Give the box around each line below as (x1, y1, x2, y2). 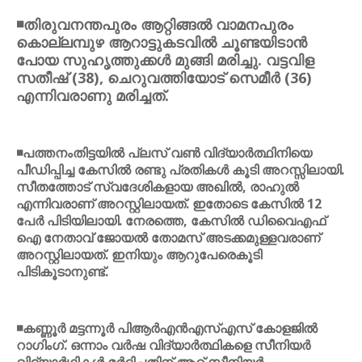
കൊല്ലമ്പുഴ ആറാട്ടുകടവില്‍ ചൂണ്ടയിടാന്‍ (16, 32, 307, 52)
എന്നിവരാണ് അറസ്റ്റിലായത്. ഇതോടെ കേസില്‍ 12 (16, 195, 322, 213)
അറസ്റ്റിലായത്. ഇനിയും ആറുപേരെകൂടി (16, 246, 262, 263)
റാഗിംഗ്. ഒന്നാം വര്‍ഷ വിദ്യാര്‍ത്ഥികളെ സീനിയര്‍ (16, 336, 310, 354)
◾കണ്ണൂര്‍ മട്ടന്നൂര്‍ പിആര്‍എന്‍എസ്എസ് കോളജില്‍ (16, 319, 318, 337)
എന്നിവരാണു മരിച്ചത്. (16, 86, 169, 105)
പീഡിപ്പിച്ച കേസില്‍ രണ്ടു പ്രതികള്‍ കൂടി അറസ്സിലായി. (16, 161, 344, 179)
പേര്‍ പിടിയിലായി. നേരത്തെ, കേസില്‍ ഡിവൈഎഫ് (16, 212, 326, 229)
